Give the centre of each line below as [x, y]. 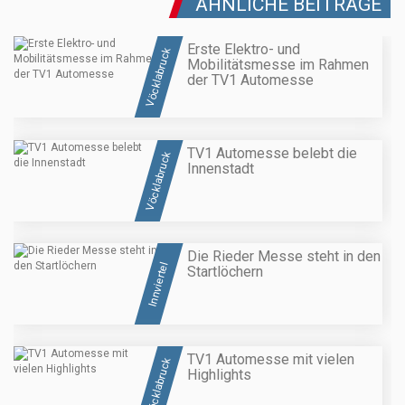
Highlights [219, 375]
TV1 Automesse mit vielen [271, 360]
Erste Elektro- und [244, 50]
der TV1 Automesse [250, 80]
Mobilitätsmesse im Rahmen [278, 65]
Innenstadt [221, 168]
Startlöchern [225, 271]
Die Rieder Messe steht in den [284, 256]
